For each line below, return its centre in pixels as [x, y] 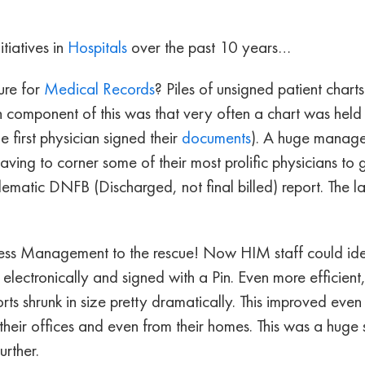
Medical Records [99, 88]
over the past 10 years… [209, 46]
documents [216, 137]
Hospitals [97, 46]
